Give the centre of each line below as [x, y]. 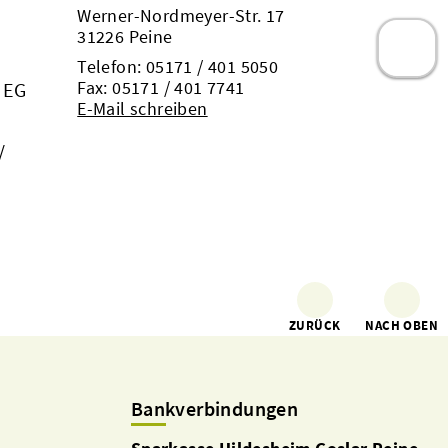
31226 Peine [125, 36]
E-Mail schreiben [142, 108]
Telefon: [111, 66]
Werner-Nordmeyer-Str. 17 [181, 15]
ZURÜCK [314, 325]
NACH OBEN [401, 325]
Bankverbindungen [214, 408]
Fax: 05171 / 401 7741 [161, 87]
